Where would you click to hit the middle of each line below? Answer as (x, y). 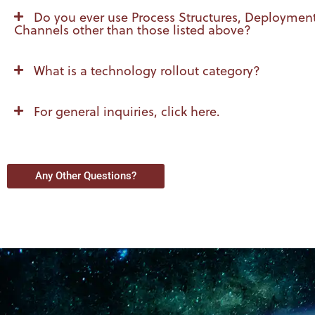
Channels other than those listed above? (133, 30)
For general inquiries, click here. (127, 112)
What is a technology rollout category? (147, 71)
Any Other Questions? (86, 176)
